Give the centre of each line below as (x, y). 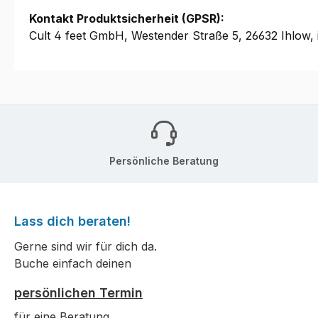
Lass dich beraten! (72, 221)
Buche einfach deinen (73, 264)
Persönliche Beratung (164, 160)
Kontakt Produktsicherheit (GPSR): (127, 19)
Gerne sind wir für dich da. (86, 247)
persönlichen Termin (78, 293)
